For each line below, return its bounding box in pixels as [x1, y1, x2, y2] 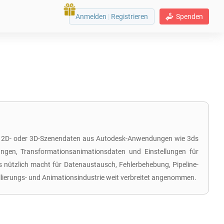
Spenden [176, 12, 203, 20]
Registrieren [109, 12, 148, 20]
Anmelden [75, 12, 108, 20]
